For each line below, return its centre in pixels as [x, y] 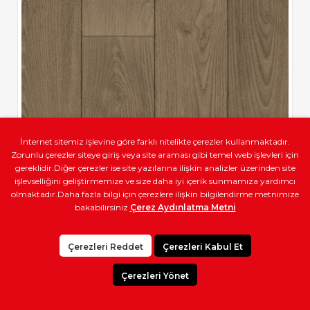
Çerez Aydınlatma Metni [183, 207]
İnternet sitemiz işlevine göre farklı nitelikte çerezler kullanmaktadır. [155, 142]
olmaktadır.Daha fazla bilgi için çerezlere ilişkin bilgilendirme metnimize [155, 194]
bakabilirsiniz [102, 207]
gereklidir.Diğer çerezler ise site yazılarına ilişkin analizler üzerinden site [155, 168]
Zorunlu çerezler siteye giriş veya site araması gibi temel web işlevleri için [155, 155]
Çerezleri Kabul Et [202, 247]
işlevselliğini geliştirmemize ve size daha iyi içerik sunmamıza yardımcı [155, 181]
